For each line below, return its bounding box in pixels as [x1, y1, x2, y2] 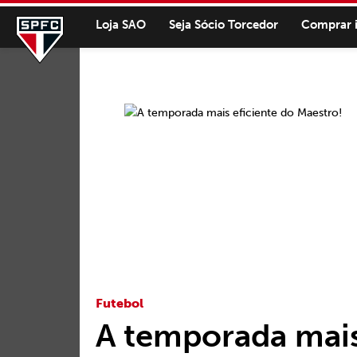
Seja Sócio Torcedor [169, 17, 278, 32]
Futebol [96, 296, 143, 311]
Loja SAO [96, 17, 146, 32]
